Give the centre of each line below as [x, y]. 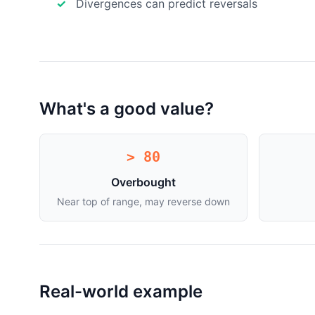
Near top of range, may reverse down [143, 201]
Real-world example [121, 291]
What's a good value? [127, 109]
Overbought [143, 182]
